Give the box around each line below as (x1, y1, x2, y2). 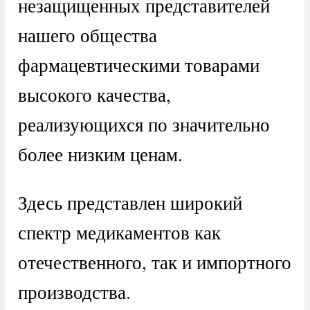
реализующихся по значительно (17, 111, 270, 137)
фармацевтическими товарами (17, 51, 259, 77)
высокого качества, (17, 81, 171, 107)
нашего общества (17, 21, 157, 48)
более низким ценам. (17, 140, 183, 167)
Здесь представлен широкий (17, 189, 242, 215)
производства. (17, 278, 131, 304)
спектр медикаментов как (17, 219, 221, 245)
